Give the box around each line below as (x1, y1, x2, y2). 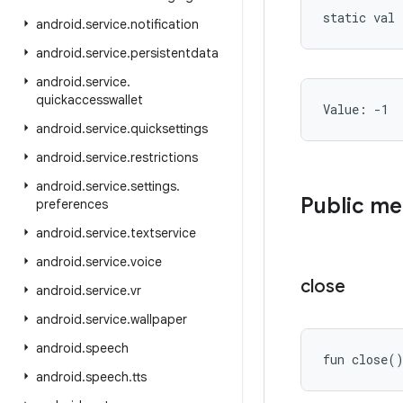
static (323, 9, 366, 26)
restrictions (130, 149, 198, 166)
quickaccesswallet (36, 92, 143, 108)
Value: (323, 101, 374, 118)
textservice (130, 225, 196, 241)
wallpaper (130, 311, 187, 327)
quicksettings (130, 121, 208, 137)
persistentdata (130, 45, 219, 61)
